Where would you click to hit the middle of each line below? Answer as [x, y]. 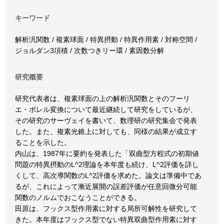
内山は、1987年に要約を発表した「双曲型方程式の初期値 [107, 153]
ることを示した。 [43, 142]
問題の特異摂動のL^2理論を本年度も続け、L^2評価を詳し [107, 164]
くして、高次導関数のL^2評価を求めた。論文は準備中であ [108, 175]
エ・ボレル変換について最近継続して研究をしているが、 [106, 109]
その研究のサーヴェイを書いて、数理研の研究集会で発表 [106, 120]
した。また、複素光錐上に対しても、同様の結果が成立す [106, 131]
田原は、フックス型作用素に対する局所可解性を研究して [106, 208]
